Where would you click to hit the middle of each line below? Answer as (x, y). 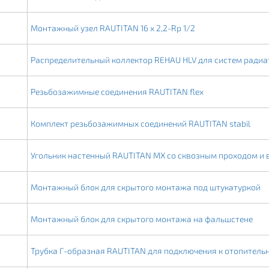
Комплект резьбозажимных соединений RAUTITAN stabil (140, 123)
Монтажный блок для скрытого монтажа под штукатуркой (145, 187)
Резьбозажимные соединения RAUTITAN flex (117, 92)
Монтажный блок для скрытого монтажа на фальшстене (141, 219)
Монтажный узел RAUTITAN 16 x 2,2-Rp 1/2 (113, 28)
